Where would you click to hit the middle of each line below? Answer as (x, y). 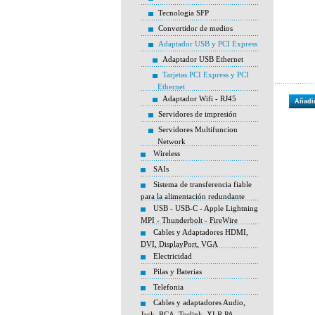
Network (172, 141)
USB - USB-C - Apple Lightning (206, 208)
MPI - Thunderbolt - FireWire (189, 220)
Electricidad (173, 256)
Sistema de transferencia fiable (202, 184)
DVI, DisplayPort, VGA (179, 244)
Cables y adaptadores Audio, (199, 302)
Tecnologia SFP (184, 13)
